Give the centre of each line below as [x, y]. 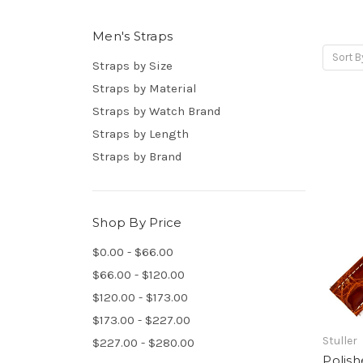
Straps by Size [132, 65]
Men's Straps [132, 36]
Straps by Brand [137, 156]
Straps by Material [145, 88]
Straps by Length [141, 133]
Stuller [340, 341]
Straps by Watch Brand [157, 111]
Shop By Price [137, 222]
